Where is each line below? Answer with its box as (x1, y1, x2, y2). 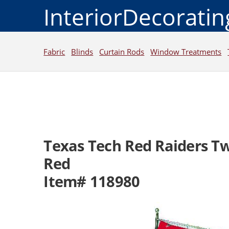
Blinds (71, 46, 94, 57)
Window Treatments (150, 46, 222, 57)
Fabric (43, 46, 65, 57)
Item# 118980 (43, 171, 140, 192)
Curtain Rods (99, 46, 145, 57)
